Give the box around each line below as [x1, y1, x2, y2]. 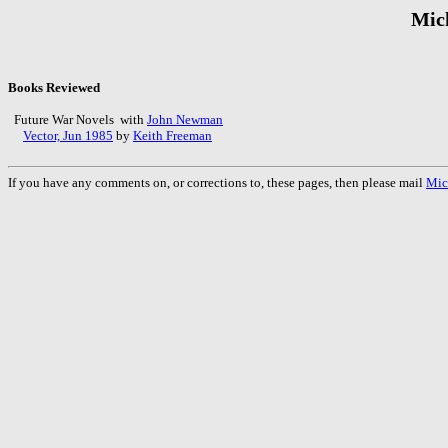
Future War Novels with [8, 111, 147, 127]
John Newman [147, 111, 223, 127]
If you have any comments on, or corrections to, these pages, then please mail [8, 174, 426, 190]
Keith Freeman [133, 127, 212, 143]
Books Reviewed [8, 79, 100, 95]
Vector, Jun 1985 [23, 127, 113, 143]
